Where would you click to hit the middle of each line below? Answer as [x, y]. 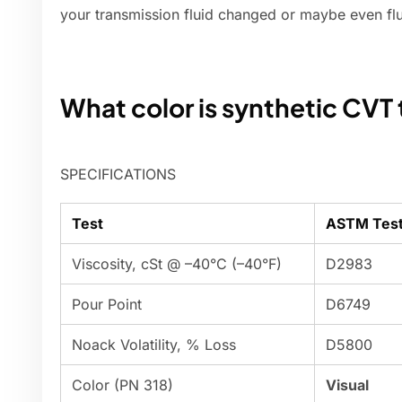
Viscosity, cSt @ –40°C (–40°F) [177, 264]
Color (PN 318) [122, 385]
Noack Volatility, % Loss [154, 345]
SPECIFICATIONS [118, 175]
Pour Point [107, 305]
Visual [347, 385]
